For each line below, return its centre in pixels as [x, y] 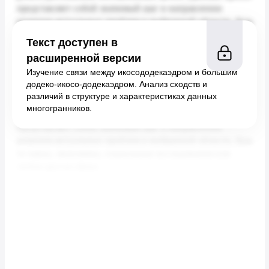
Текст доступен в [72, 43]
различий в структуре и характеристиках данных [122, 96]
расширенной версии [84, 58]
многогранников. [59, 108]
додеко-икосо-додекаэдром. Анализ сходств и [117, 84]
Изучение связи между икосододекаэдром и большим [132, 72]
